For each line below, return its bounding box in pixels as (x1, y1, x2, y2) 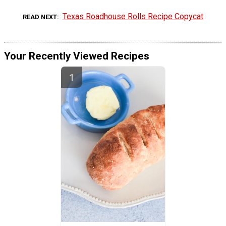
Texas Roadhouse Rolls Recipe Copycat (62, 11, 203, 21)
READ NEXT (23, 13, 58, 21)
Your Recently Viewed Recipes (4, 49, 149, 62)
